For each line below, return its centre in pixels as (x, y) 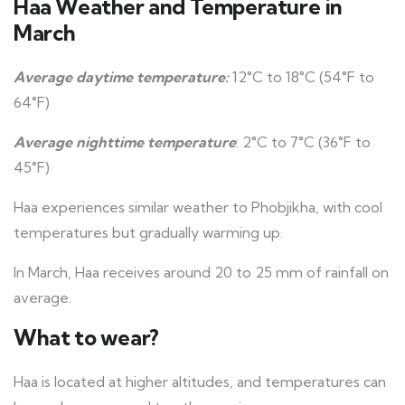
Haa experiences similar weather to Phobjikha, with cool (198, 207)
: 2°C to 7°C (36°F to (303, 142)
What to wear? (86, 338)
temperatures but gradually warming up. (148, 233)
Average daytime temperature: (121, 77)
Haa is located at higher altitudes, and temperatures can (200, 382)
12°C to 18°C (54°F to (301, 77)
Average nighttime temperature (125, 142)
